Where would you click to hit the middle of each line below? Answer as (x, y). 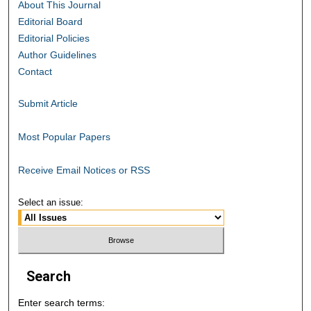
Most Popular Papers (65, 137)
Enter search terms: (62, 302)
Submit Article (48, 104)
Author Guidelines (58, 55)
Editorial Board (51, 22)
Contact (35, 72)
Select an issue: (51, 203)
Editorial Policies (54, 39)
